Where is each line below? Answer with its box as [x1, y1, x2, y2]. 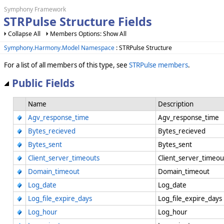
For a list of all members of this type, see [4, 60, 129, 69]
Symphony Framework [4, 5, 66, 13]
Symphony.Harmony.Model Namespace [4, 43, 114, 52]
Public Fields [12, 76, 74, 90]
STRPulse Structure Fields [3, 13, 152, 29]
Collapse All [8, 29, 40, 38]
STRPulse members [129, 60, 188, 69]
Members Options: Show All [50, 29, 126, 38]
